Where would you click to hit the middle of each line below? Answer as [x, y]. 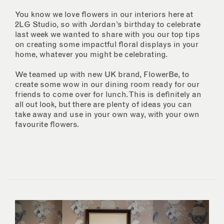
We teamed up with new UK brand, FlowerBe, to [102, 75]
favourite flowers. [47, 125]
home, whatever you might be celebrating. [91, 55]
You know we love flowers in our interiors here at [104, 15]
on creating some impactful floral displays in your [107, 45]
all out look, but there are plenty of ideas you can [103, 105]
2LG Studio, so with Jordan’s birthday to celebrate [108, 25]
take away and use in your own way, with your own [107, 115]
